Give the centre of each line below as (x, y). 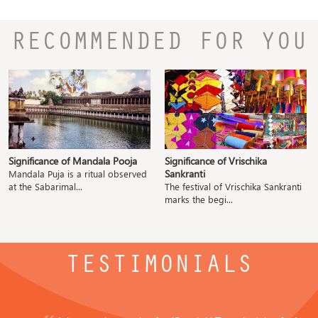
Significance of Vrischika (216, 160)
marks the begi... (199, 199)
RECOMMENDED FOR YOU (159, 45)
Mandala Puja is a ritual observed (78, 173)
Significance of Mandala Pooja (73, 160)
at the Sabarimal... (45, 186)
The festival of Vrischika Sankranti (233, 186)
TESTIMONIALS (159, 267)
